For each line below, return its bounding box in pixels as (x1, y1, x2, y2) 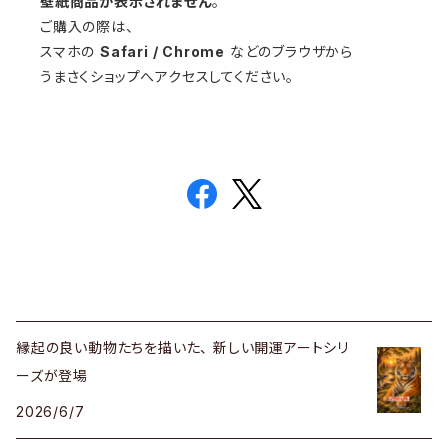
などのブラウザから (225, 43, 353, 61)
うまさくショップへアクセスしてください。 (40, 68, 294, 86)
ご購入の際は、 (40, 18, 134, 36)
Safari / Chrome (100, 43, 225, 61)
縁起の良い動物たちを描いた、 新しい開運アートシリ (16, 339, 349, 357)
